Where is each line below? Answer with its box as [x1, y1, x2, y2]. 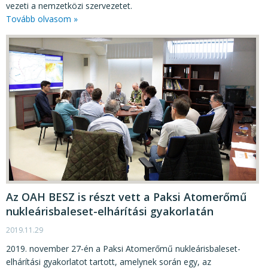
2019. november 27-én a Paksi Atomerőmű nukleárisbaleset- [6, 242, 240, 254]
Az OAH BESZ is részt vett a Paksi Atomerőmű [6, 189, 246, 204]
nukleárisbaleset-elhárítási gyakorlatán [6, 203, 214, 218]
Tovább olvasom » [6, 13, 78, 25]
